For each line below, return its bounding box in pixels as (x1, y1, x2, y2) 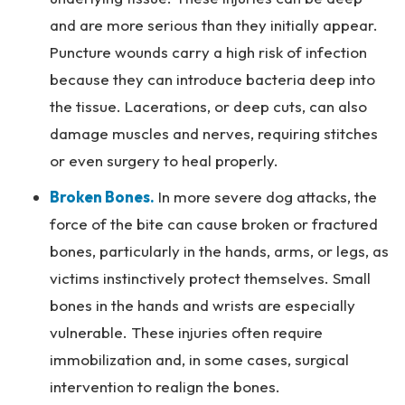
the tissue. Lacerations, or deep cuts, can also (50, 97, 367, 116)
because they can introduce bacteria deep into (50, 70, 375, 89)
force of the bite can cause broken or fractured (50, 214, 378, 233)
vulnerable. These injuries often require (50, 323, 323, 342)
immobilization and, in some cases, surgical (50, 350, 349, 369)
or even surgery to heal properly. (50, 151, 278, 170)
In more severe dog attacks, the (155, 187, 377, 206)
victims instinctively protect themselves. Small (50, 268, 371, 287)
